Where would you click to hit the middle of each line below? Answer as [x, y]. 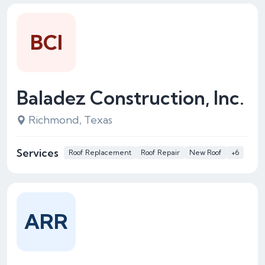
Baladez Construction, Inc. [130, 98]
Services [38, 153]
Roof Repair [160, 152]
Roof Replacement [100, 152]
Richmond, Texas [70, 120]
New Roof [206, 152]
